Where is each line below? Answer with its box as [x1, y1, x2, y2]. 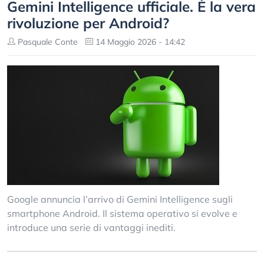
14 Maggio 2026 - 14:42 [93, 37, 185, 47]
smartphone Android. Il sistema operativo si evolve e [7, 207, 237, 219]
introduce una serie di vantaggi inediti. [7, 222, 176, 233]
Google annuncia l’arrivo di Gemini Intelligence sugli [7, 193, 233, 205]
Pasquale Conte [15, 37, 78, 47]
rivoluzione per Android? [7, 14, 169, 32]
